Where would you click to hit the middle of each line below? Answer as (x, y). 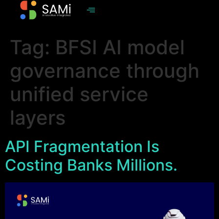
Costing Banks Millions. (91, 165)
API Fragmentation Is (82, 146)
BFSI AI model (120, 47)
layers (38, 118)
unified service (79, 94)
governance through (105, 71)
